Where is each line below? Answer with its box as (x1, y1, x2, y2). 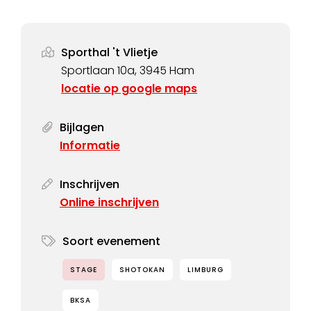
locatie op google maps (61, 80, 197, 96)
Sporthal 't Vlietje (61, 44, 158, 60)
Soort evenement (62, 233, 160, 249)
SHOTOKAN (119, 264, 165, 275)
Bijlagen (60, 119, 104, 135)
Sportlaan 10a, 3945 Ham (61, 62, 194, 78)
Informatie (60, 137, 120, 153)
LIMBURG (187, 264, 224, 275)
